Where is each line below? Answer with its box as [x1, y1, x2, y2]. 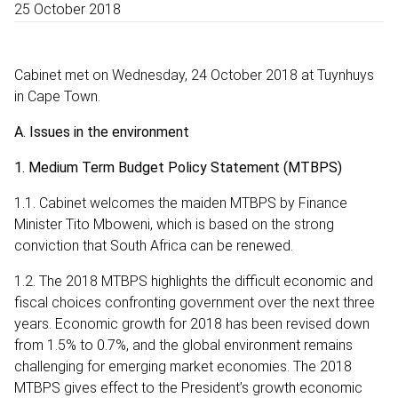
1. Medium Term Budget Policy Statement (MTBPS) [14, 158, 342, 176]
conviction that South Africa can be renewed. [14, 236, 293, 254]
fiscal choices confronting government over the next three [14, 293, 375, 311]
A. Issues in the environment [14, 123, 189, 140]
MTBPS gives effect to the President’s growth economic [14, 378, 362, 396]
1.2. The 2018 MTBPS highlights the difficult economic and [14, 272, 373, 290]
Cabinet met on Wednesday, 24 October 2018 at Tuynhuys [14, 66, 374, 84]
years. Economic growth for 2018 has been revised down [14, 314, 370, 332]
